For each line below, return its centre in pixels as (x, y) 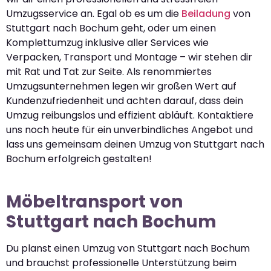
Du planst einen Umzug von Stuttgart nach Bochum (128, 249)
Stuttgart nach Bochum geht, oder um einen (111, 28)
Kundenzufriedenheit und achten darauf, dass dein (125, 101)
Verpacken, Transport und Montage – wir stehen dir (129, 57)
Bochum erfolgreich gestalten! (79, 159)
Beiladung (206, 14)
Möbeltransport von (94, 202)
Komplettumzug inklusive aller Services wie (107, 43)
